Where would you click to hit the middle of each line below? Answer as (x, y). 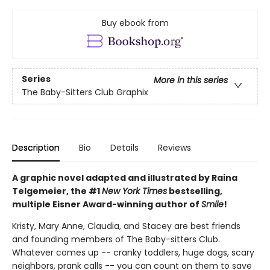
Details (124, 148)
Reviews (174, 148)
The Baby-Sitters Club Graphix (85, 93)
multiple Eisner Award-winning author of (107, 205)
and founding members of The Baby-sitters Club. (116, 240)
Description (36, 148)
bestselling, (195, 191)
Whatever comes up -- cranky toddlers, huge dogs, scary (133, 253)
